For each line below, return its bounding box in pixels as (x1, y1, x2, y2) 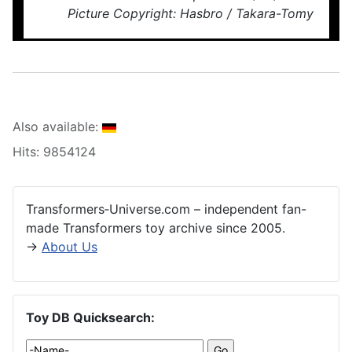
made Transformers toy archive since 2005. (26, 220, 285, 236)
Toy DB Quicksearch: (26, 310, 155, 326)
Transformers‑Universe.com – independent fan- (26, 201, 306, 218)
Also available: (13, 119, 102, 135)
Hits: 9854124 (13, 144, 96, 160)
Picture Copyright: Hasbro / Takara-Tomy (67, 5, 313, 22)
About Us (42, 239, 97, 255)
